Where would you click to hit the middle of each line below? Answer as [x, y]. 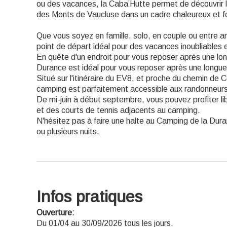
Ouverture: [55, 213]
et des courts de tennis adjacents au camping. [118, 110]
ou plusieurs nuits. [68, 131]
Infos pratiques [89, 197]
